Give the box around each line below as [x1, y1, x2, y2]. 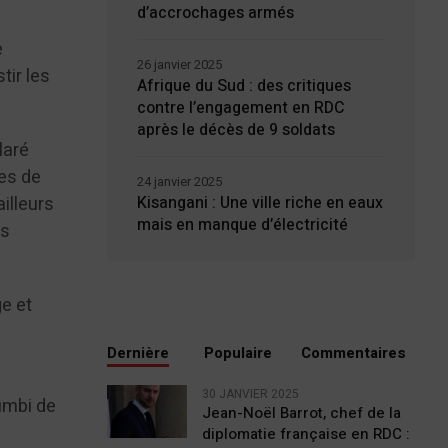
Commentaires [301, 342, 406, 364]
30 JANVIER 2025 [201, 385, 299, 403]
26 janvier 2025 [136, 55, 222, 74]
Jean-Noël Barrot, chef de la [201, 402, 401, 424]
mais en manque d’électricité [136, 213, 348, 237]
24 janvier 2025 [136, 172, 222, 191]
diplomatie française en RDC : [201, 423, 410, 445]
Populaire [203, 342, 272, 364]
